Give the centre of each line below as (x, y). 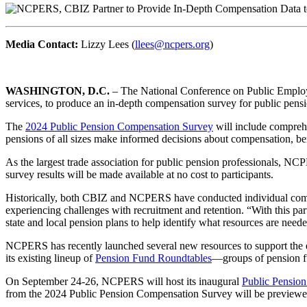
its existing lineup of (50, 258)
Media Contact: (42, 45)
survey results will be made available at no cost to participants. (139, 175)
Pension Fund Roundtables (153, 258)
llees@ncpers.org (172, 45)
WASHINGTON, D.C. (58, 91)
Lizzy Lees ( (107, 45)
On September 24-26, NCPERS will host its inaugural (124, 282)
